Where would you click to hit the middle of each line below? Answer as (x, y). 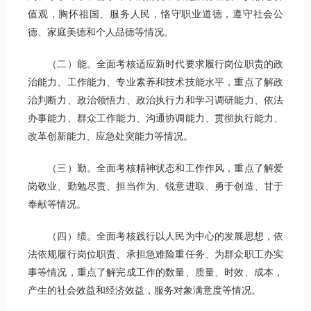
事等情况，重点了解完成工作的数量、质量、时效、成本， (155, 273)
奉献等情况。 (57, 205)
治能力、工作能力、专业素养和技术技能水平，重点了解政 (155, 83)
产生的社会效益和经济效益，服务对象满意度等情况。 (144, 291)
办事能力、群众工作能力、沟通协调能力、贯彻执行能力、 (155, 119)
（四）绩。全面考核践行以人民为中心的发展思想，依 (155, 237)
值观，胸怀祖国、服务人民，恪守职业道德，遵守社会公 (155, 15)
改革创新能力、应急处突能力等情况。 (110, 137)
